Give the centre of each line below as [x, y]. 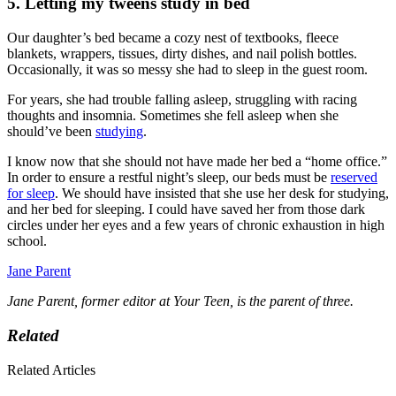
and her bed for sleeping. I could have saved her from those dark [186, 209]
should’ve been [51, 132]
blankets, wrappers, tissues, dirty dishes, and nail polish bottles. [182, 54]
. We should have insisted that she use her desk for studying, [222, 194]
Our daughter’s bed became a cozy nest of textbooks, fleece [173, 38]
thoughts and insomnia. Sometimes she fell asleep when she [173, 116]
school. [27, 241]
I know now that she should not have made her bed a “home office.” [197, 162]
